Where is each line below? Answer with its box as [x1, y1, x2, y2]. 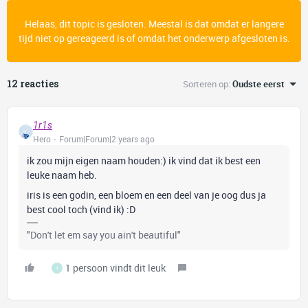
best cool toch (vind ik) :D [27, 203, 135, 216]
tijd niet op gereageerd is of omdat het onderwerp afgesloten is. [18, 32, 290, 45]
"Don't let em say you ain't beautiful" [27, 228, 181, 241]
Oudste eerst [232, 78, 285, 90]
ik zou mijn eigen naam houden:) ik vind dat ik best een [27, 154, 261, 167]
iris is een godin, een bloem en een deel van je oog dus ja [27, 188, 266, 201]
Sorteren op [183, 78, 228, 90]
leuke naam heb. [27, 168, 97, 181]
